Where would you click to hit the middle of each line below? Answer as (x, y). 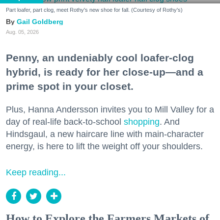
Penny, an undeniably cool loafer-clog (100, 58)
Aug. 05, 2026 (22, 32)
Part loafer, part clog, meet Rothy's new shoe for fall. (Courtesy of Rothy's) (94, 10)
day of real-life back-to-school (65, 122)
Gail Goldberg (40, 22)
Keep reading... (36, 173)
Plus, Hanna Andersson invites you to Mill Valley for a (110, 110)
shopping (142, 122)
